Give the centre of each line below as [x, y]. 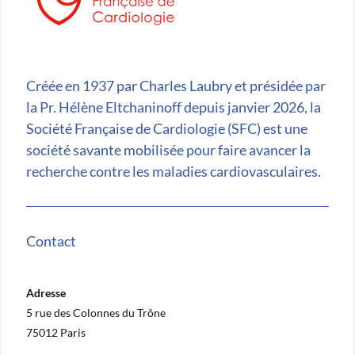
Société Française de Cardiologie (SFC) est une [167, 128]
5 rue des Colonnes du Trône [96, 312]
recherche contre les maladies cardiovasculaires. [174, 171]
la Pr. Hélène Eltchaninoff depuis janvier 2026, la [174, 107]
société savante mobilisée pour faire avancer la [168, 149]
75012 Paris [56, 332]
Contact [51, 240]
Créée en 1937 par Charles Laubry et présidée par [176, 85]
